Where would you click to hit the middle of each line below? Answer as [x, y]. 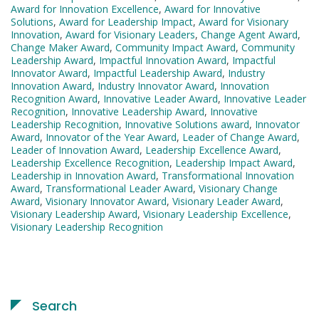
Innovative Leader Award [161, 99]
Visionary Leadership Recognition [87, 227]
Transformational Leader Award [119, 189]
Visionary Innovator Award [106, 202]
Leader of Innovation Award [75, 150]
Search [54, 306]
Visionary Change [238, 189]
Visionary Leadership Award [74, 214]
